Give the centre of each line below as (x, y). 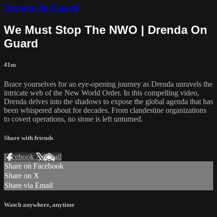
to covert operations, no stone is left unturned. (73, 119)
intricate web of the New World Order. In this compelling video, (101, 93)
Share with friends (29, 138)
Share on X (22, 176)
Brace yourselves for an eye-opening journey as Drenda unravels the (108, 84)
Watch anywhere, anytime (39, 205)
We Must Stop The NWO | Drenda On (106, 30)
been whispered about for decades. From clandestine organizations (105, 110)
